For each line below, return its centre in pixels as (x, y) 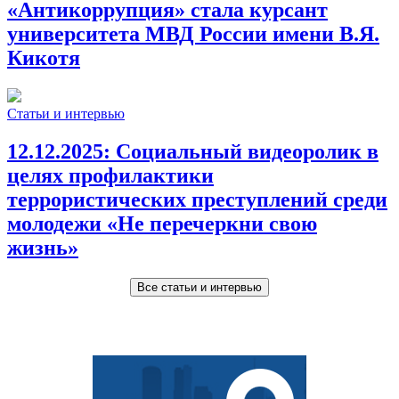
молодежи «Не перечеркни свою (162, 223)
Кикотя (44, 58)
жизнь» (43, 247)
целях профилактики (110, 175)
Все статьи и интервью (199, 287)
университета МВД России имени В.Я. (193, 34)
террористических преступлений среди (197, 199)
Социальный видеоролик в (247, 151)
